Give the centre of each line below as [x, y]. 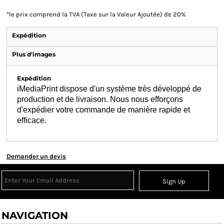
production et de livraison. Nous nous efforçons [100, 99]
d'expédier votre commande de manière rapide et [103, 110]
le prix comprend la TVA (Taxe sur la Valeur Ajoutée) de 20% [97, 14]
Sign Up [174, 181]
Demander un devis [36, 156]
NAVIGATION [35, 215]
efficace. [32, 120]
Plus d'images [34, 54]
